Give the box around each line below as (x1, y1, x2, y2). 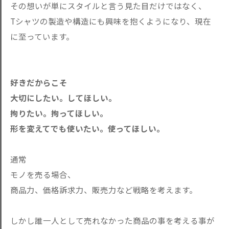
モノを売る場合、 (10, 169, 76, 180)
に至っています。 (10, 31, 74, 42)
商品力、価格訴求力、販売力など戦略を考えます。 (10, 184, 197, 195)
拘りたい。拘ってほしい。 (10, 107, 108, 119)
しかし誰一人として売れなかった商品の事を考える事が (10, 215, 215, 226)
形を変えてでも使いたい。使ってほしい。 (10, 123, 165, 134)
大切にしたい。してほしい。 (10, 92, 117, 103)
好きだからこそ (10, 77, 67, 88)
